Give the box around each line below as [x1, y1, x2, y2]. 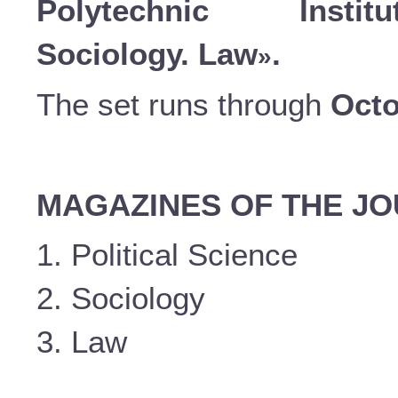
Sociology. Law [36, 36, 258, 71]
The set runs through [36, 86, 330, 122]
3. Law [36, 324, 127, 359]
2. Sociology [36, 281, 205, 315]
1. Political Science [36, 237, 298, 272]
